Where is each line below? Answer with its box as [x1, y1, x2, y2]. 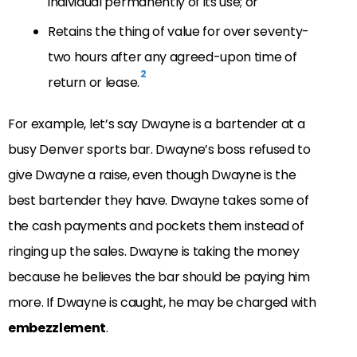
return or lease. [48, 73, 139, 92]
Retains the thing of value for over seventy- [48, 22, 309, 41]
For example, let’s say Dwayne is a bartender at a [8, 115, 305, 134]
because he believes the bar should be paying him [8, 268, 310, 287]
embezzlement [8, 319, 107, 338]
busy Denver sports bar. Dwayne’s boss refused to [8, 140, 311, 159]
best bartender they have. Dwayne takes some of [8, 191, 309, 210]
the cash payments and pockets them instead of [8, 217, 304, 236]
